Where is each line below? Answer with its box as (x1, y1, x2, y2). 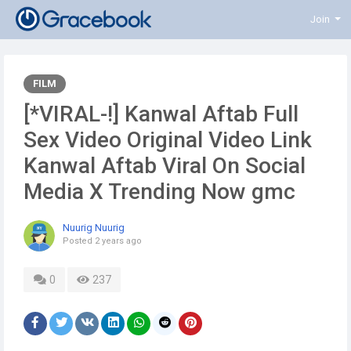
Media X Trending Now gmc (24, 179, 295, 204)
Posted (63, 236, 95, 246)
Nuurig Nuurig (63, 222, 125, 233)
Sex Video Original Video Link (24, 127, 312, 153)
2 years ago (95, 236, 142, 246)
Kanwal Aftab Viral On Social (24, 153, 306, 179)
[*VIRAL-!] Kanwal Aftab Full (24, 101, 299, 127)
